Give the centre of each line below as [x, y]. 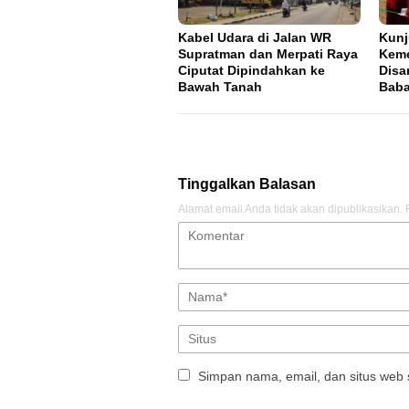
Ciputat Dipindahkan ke [252, 70]
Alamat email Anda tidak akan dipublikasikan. [290, 209]
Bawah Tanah [220, 86]
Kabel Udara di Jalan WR [255, 37]
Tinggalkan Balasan [247, 184]
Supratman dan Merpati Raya [268, 53]
